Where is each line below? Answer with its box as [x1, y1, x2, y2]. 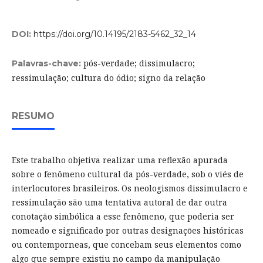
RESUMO [11, 110, 55, 122]
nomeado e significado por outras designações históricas [11, 225, 244, 237]
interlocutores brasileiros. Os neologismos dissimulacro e [11, 183, 248, 194]
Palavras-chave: [11, 58, 83, 69]
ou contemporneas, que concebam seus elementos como [11, 239, 241, 251]
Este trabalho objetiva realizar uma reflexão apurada [11, 154, 228, 166]
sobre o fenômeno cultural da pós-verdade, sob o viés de [11, 168, 244, 180]
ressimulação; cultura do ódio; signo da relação [11, 72, 205, 84]
